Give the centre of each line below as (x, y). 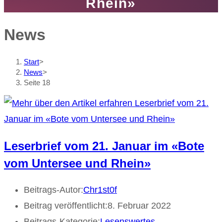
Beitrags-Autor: (54, 190)
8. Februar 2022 (139, 206)
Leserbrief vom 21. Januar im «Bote (104, 146)
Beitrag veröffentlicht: (66, 206)
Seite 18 (37, 82)
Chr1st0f (100, 190)
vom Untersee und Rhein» (77, 163)
